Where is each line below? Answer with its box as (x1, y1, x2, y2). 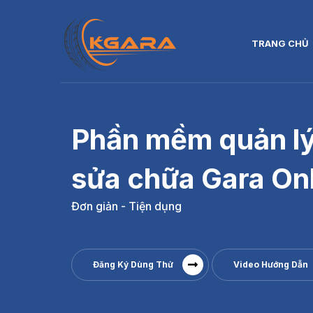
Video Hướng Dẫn (233, 259, 308, 270)
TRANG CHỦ (252, 37, 309, 49)
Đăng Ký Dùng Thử (93, 259, 173, 270)
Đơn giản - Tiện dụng (71, 199, 182, 214)
